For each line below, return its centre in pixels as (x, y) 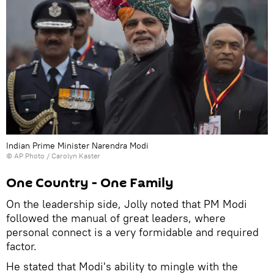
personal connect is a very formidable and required (132, 232)
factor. (21, 246)
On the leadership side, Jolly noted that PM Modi (127, 204)
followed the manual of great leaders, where (116, 218)
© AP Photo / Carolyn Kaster (53, 156)
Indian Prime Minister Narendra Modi (77, 146)
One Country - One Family (90, 183)
